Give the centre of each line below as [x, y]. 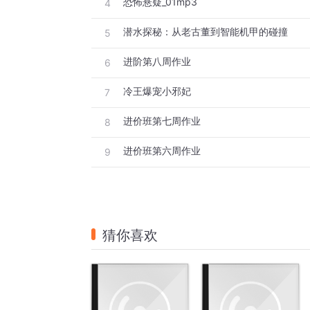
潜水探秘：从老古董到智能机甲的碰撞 [206, 32]
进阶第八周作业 [157, 62]
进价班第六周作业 [162, 151]
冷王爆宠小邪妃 [157, 91]
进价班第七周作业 [162, 121]
